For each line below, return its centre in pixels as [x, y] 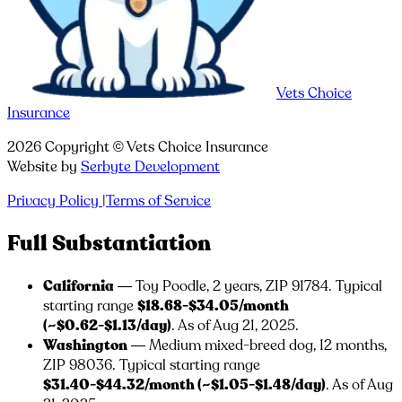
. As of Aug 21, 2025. [235, 325]
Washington [85, 345]
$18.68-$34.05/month [213, 306]
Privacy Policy [53, 201]
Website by [42, 167]
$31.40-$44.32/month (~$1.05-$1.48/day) [184, 385]
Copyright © [84, 148]
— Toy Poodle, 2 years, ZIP [203, 286]
